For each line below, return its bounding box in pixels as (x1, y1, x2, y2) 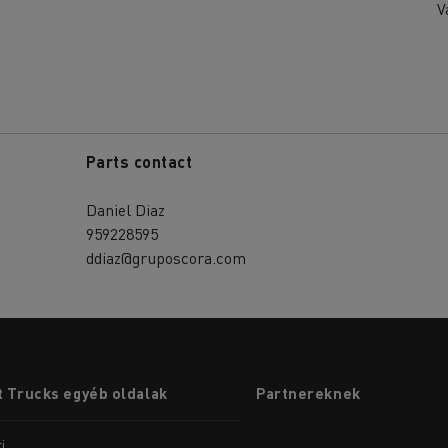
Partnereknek (256, 382, 361, 403)
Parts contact (85, 150, 193, 172)
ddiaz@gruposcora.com (85, 246, 246, 268)
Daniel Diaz (85, 198, 165, 220)
